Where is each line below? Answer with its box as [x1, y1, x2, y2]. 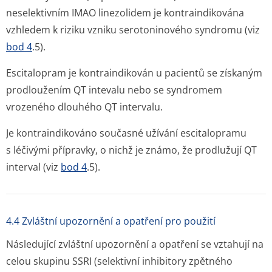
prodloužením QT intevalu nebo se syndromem [6, 83, 222, 97]
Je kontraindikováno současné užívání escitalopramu [6, 126, 246, 140]
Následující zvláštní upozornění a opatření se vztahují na [6, 237, 263, 251]
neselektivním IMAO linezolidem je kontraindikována [6, 6, 244, 19]
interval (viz [6, 160, 61, 174]
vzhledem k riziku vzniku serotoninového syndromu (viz [6, 23, 260, 36]
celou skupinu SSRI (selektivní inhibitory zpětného [6, 254, 233, 268]
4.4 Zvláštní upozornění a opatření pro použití [6, 214, 216, 228]
